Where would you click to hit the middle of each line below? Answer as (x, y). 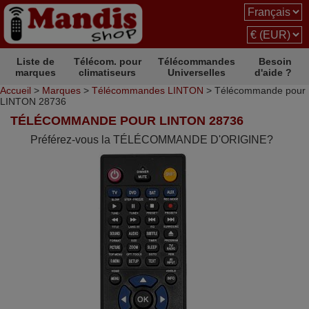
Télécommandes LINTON (148, 90)
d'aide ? (273, 72)
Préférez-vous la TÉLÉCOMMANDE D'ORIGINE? (151, 140)
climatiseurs (108, 72)
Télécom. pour (107, 61)
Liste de (36, 61)
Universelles (197, 72)
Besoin (275, 61)
